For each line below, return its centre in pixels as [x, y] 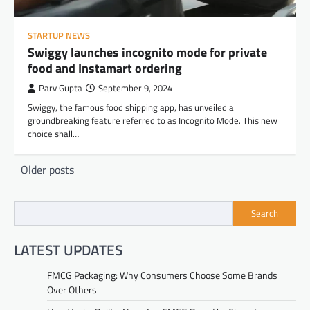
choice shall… [53, 133]
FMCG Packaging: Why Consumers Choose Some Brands [162, 275]
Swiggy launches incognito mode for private [147, 52]
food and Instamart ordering [105, 68]
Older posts [47, 169]
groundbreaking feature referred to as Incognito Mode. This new [153, 120]
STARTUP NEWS [59, 35]
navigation [46, 185]
